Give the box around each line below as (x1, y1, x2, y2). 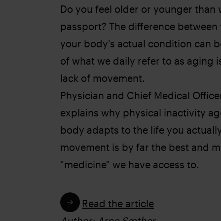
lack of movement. (60, 72, 145, 84)
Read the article (82, 197, 154, 209)
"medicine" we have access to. (60, 158, 199, 170)
